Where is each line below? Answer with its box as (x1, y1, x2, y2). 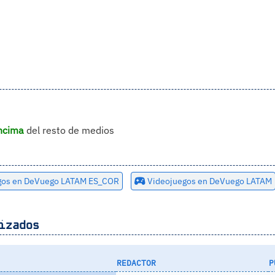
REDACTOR (116, 257, 156, 268)
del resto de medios (23, 123, 114, 136)
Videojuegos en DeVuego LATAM (145, 175, 272, 187)
